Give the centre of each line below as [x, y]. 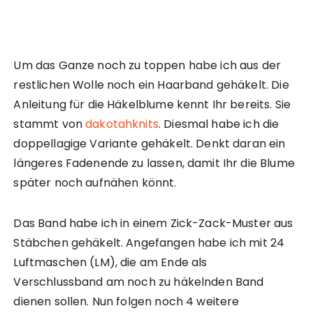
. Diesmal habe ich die [219, 124]
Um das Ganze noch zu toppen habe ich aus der [147, 66]
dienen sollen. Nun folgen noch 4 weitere [126, 302]
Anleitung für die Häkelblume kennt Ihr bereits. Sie [152, 105]
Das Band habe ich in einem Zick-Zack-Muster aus [153, 224]
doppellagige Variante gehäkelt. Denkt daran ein [150, 144]
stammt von [50, 124]
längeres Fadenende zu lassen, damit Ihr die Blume [154, 163]
